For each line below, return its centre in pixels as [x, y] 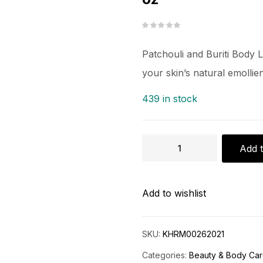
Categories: [166, 255]
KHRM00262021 [193, 234]
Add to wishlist [174, 193]
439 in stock [170, 99]
